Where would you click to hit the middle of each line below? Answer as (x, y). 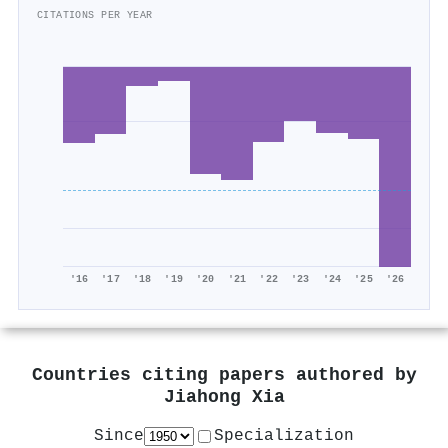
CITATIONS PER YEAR (95, 15)
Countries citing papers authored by (224, 375)
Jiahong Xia (224, 397)
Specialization (284, 435)
